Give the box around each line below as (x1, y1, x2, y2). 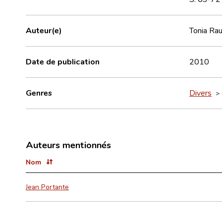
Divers (189, 87, 212, 98)
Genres (26, 87, 52, 98)
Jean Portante (26, 182, 69, 191)
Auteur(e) (26, 25, 62, 35)
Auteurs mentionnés (26, 138, 111, 151)
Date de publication (26, 56, 100, 66)
